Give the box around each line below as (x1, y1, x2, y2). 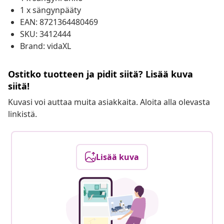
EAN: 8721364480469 (20, 16, 98, 28)
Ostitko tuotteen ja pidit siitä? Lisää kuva (8, 68, 193, 80)
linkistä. (8, 108, 37, 120)
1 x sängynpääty (20, 4, 81, 16)
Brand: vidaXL (20, 40, 71, 52)
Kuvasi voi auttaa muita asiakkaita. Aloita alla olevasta (8, 96, 210, 108)
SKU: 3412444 (20, 28, 71, 40)
